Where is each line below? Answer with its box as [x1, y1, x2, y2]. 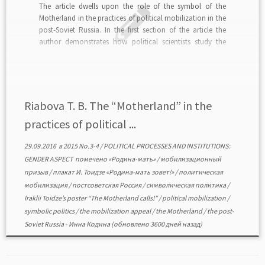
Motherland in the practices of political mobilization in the [39, 12, 226, 23]
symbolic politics [24, 206, 76, 215]
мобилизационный [160, 154, 221, 163]
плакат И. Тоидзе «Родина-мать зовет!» [52, 167, 175, 176]
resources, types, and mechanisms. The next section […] [39, 60, 219, 70]
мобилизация [24, 180, 69, 189]
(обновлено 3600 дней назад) [109, 219, 202, 228]
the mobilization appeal [79, 206, 152, 215]
